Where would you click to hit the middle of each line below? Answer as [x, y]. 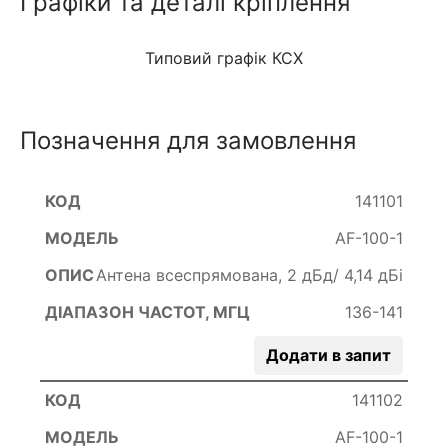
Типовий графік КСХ [224, 57]
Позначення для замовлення [188, 140]
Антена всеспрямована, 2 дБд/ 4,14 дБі [249, 274]
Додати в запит [328, 354]
